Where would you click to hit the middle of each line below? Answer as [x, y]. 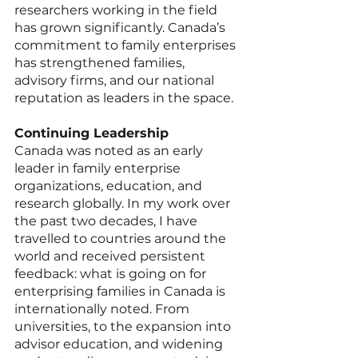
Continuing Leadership [91, 133]
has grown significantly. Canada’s [121, 27]
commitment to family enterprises [127, 45]
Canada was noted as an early [110, 150]
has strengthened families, [101, 62]
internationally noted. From [103, 308]
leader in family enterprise [99, 168]
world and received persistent [111, 256]
